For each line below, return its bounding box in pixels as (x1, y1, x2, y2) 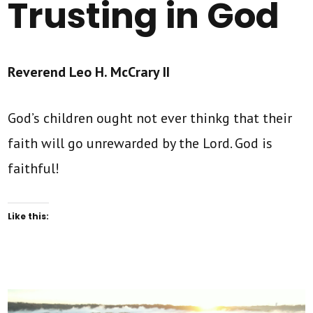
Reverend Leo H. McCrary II (8, 62, 170, 81)
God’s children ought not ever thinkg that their (8, 108, 293, 127)
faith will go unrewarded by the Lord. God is (8, 133, 273, 152)
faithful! (8, 159, 60, 177)
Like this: (8, 210, 50, 222)
